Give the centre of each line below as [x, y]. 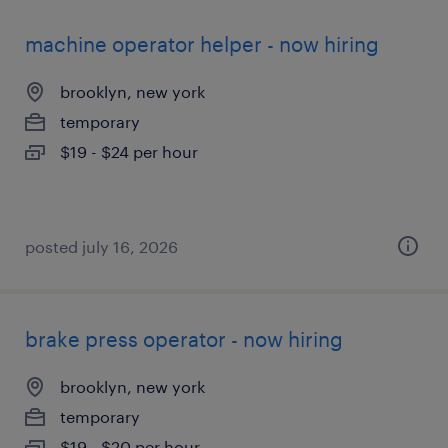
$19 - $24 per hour [129, 151]
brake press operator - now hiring [184, 339]
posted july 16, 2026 [101, 246]
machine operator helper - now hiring [202, 44]
